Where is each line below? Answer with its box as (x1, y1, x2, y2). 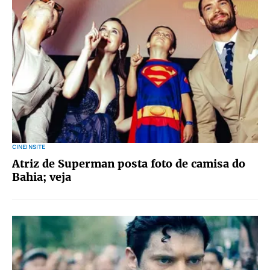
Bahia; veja (12, 170, 71, 184)
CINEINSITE (12, 143, 46, 150)
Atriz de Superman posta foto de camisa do (12, 157, 245, 171)
